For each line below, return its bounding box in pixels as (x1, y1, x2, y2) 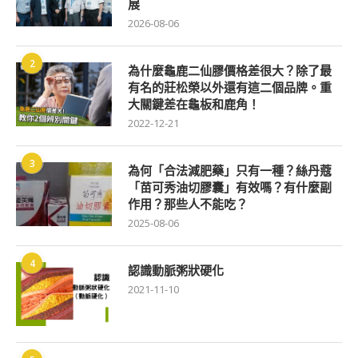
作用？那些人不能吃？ (128, 196, 248, 213)
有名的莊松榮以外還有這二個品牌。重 (128, 79, 332, 96)
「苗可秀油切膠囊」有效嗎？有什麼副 (128, 179, 332, 196)
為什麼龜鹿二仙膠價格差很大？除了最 (128, 62, 332, 79)
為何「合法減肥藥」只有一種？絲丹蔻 (128, 162, 332, 179)
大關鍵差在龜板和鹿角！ (128, 96, 260, 113)
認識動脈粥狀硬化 (128, 262, 224, 279)
